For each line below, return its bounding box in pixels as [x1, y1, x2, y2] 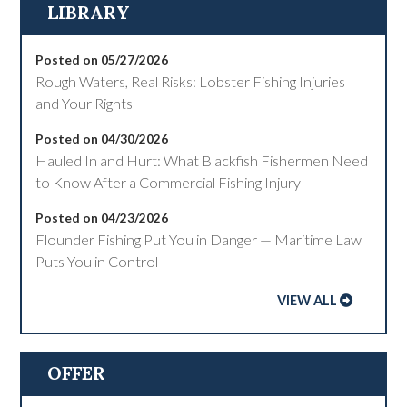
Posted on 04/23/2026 [35, 210, 169, 226]
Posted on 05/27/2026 [35, 52, 169, 68]
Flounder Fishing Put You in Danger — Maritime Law [35, 231, 362, 249]
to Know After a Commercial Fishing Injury [35, 174, 302, 192]
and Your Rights [35, 94, 134, 113]
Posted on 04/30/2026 [35, 131, 169, 147]
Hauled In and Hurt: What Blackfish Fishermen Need [35, 152, 369, 170]
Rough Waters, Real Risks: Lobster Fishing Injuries [35, 73, 346, 91]
